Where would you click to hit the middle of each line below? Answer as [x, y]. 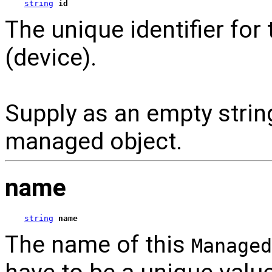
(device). [51, 58]
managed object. [93, 142]
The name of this [98, 244]
